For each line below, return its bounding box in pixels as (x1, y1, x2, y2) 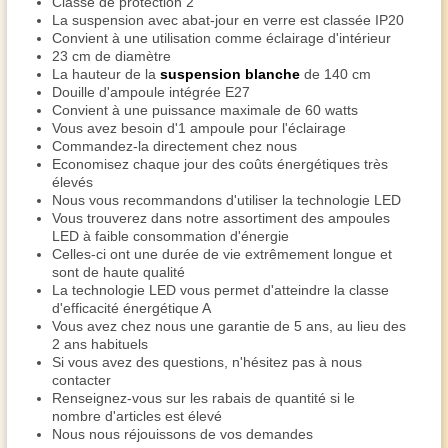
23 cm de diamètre (52, 48, 171, 64)
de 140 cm (300, 66, 375, 82)
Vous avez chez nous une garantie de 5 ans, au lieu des (52, 318, 406, 334)
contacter (52, 372, 111, 388)
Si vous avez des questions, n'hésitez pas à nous (52, 354, 362, 370)
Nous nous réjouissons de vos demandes (52, 426, 313, 442)
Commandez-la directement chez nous (52, 138, 297, 154)
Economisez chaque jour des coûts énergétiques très (52, 156, 388, 172)
